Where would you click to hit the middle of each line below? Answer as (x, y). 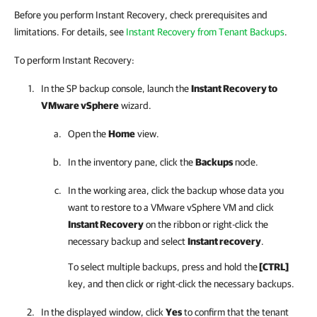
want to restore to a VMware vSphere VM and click (171, 207)
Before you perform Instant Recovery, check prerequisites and (141, 15)
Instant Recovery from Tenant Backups (205, 32)
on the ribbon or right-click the (206, 224)
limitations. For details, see (70, 32)
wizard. (135, 105)
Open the (88, 134)
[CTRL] (273, 267)
